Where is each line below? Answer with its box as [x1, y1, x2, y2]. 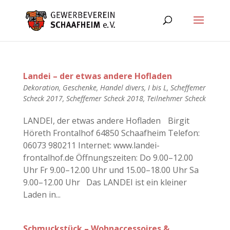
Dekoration [23, 83, 59, 92]
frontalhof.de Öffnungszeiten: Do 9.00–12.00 [23, 152, 193, 163]
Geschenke [62, 83, 97, 92]
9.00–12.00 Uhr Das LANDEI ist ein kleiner [23, 177, 187, 188]
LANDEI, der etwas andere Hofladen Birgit [23, 115, 189, 126]
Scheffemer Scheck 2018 [66, 93, 143, 103]
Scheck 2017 [23, 93, 63, 103]
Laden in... [23, 189, 61, 200]
